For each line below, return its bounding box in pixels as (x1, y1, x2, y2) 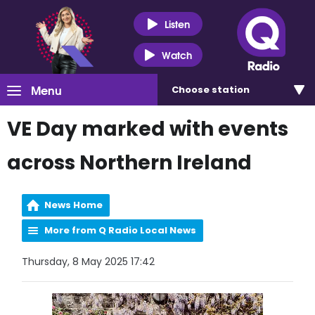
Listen (164, 15, 190, 32)
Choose (172, 83, 212, 96)
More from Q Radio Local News (44, 224, 197, 237)
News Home (44, 198, 103, 212)
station (212, 83, 250, 96)
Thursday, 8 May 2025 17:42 (22, 255, 155, 269)
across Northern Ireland (7, 149, 252, 176)
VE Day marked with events (7, 115, 288, 143)
